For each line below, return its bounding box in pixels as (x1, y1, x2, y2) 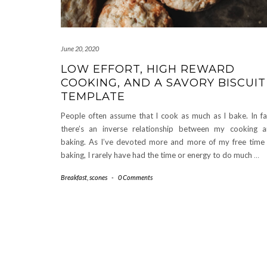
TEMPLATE (61, 90, 125, 104)
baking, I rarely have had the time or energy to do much (61, 150, 254, 160)
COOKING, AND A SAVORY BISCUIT (61, 76, 266, 90)
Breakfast (61, 173, 87, 182)
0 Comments (118, 173, 153, 182)
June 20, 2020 (61, 45, 99, 53)
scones (89, 173, 107, 182)
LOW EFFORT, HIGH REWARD (61, 63, 235, 76)
